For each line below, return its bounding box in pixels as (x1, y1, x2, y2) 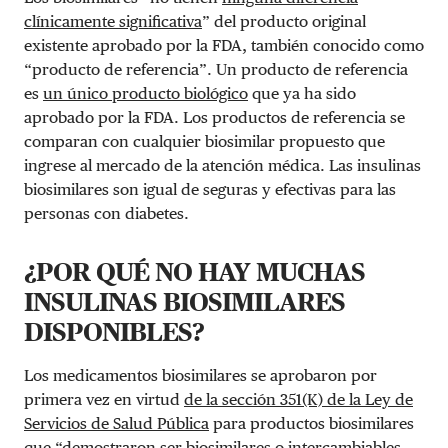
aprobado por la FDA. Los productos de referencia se (24, 107, 405, 127)
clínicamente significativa (24, 11, 202, 31)
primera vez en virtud (24, 389, 184, 409)
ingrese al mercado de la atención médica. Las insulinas (24, 155, 421, 175)
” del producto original (202, 11, 366, 31)
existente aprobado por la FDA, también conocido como (24, 35, 424, 55)
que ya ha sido (248, 83, 356, 103)
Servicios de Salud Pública (24, 413, 209, 433)
